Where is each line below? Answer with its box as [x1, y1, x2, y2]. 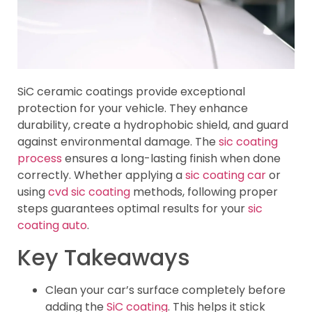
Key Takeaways [17, 241, 190, 273]
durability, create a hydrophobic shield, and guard [17, 117, 288, 134]
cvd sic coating [48, 184, 130, 201]
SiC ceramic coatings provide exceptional [17, 84, 245, 100]
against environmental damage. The [17, 134, 219, 150]
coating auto [17, 217, 87, 234]
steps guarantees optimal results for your [17, 201, 248, 217]
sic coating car [185, 167, 266, 184]
